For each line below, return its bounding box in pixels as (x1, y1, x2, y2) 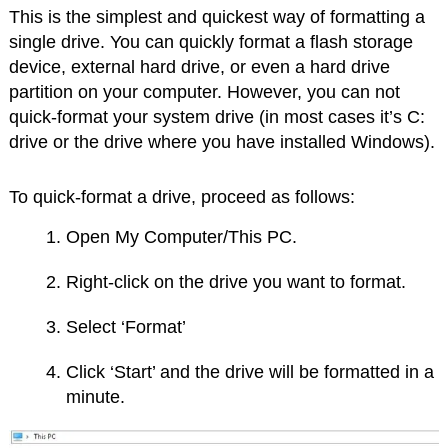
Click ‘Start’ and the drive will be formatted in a (66, 362, 435, 383)
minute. (66, 387, 126, 408)
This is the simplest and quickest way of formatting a (8, 7, 425, 28)
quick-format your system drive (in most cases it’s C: (8, 107, 425, 128)
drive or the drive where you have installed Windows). (8, 132, 435, 153)
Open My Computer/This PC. (66, 227, 298, 248)
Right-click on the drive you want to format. (66, 272, 407, 293)
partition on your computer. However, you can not (8, 82, 400, 103)
